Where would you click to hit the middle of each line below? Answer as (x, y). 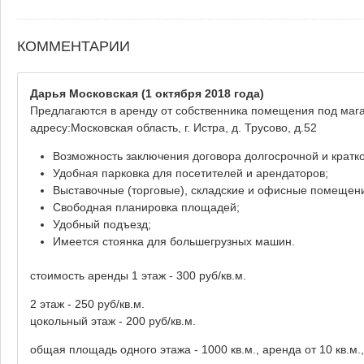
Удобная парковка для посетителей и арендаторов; (191, 173)
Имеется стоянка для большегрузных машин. (174, 241)
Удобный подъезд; (102, 224)
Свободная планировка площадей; (146, 207)
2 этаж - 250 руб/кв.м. (87, 303)
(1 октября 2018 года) (201, 93)
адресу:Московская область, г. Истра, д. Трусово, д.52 (173, 127)
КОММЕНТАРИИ (74, 47)
